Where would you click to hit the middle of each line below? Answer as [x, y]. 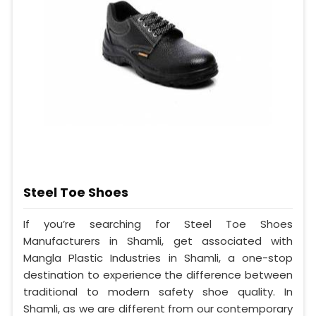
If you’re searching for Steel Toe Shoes [158, 224]
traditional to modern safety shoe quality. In [158, 292]
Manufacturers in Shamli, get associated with [158, 241]
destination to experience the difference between [158, 275]
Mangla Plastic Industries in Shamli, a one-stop [158, 258]
